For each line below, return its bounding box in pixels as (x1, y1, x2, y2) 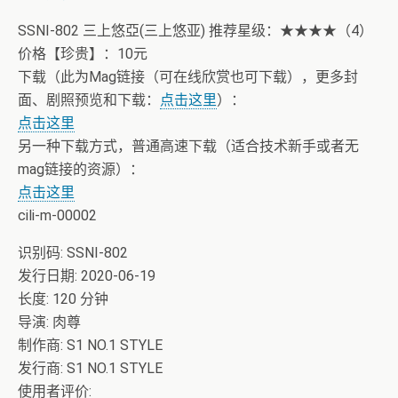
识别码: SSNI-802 (18, 244, 128, 261)
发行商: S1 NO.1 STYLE (18, 360, 163, 377)
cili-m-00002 (18, 207, 97, 224)
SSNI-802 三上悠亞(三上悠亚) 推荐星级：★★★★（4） (18, 22, 373, 39)
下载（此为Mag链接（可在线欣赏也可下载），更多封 (18, 68, 358, 85)
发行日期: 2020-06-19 (18, 267, 155, 284)
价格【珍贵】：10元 (18, 45, 147, 62)
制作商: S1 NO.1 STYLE (18, 337, 163, 354)
